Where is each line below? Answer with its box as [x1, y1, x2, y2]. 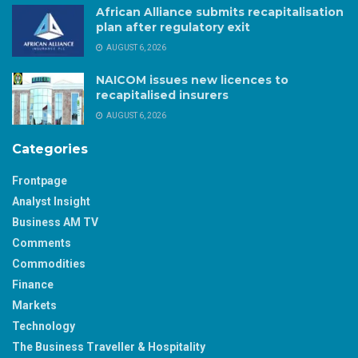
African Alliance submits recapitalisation [96, 5, 344, 20]
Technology [12, 320, 75, 333]
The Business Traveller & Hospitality [12, 340, 205, 354]
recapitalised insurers [96, 88, 229, 103]
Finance [12, 278, 54, 292]
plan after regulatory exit [96, 20, 253, 35]
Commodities [12, 257, 86, 271]
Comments [12, 237, 71, 250]
